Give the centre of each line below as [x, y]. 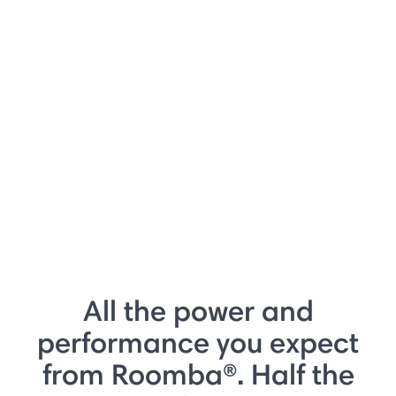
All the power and [198, 310]
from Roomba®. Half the [198, 374]
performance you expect [198, 342]
